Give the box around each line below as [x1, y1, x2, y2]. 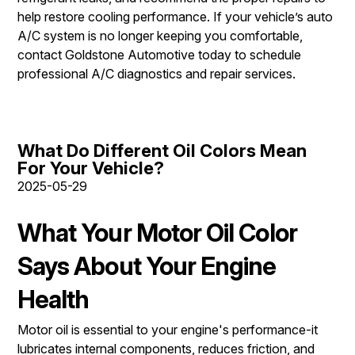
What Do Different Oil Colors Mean [17, 140, 307, 162]
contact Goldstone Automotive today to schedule [17, 47, 301, 63]
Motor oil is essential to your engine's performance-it [17, 321, 318, 338]
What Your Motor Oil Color [17, 218, 297, 248]
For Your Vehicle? [17, 158, 164, 179]
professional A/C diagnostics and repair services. [17, 66, 296, 82]
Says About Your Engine [17, 251, 277, 281]
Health [17, 284, 90, 315]
